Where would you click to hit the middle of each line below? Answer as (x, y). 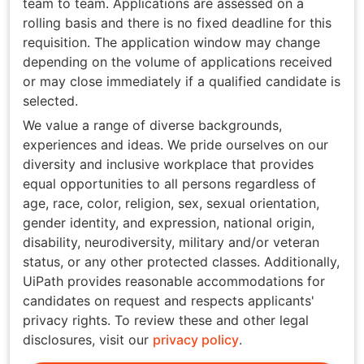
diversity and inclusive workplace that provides (168, 164)
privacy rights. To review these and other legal (166, 320)
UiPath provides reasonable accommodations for (174, 281)
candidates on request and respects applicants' (169, 300)
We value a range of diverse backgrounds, (152, 125)
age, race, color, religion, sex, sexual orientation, (171, 203)
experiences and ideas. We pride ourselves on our (175, 144)
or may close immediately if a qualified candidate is (182, 82)
